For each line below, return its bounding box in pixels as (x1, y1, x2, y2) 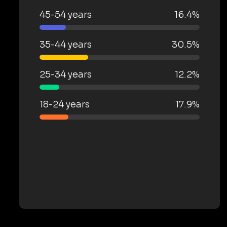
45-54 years (40, 9, 92, 20)
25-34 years (40, 69, 92, 80)
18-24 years (40, 99, 90, 110)
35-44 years (40, 39, 92, 50)
